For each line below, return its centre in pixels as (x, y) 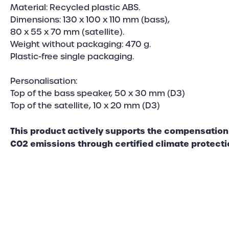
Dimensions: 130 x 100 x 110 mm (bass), (90, 19)
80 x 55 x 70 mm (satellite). (67, 32)
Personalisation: (44, 81)
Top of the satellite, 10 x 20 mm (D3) (85, 105)
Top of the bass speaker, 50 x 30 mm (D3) (98, 93)
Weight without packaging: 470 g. (81, 44)
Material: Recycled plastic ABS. (75, 7)
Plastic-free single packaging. (72, 56)
